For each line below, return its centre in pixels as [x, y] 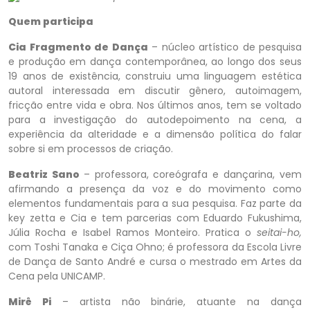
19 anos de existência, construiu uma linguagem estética [155, 76]
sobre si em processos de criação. [91, 149]
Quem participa [51, 21]
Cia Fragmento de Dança [78, 47]
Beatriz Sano [46, 174]
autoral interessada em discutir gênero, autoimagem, [155, 91]
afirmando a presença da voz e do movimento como [155, 189]
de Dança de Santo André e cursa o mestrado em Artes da [155, 262]
